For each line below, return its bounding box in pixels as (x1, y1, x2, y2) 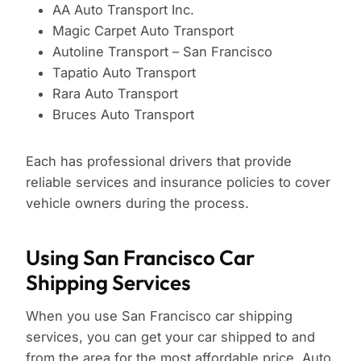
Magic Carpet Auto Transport (52, 23, 234, 39)
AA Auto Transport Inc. (52, 2, 194, 19)
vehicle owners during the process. (26, 195, 249, 212)
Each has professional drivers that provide (26, 153, 292, 170)
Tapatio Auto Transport (52, 64, 196, 81)
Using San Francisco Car (26, 244, 255, 272)
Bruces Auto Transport (52, 106, 194, 123)
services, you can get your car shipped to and (26, 329, 315, 346)
